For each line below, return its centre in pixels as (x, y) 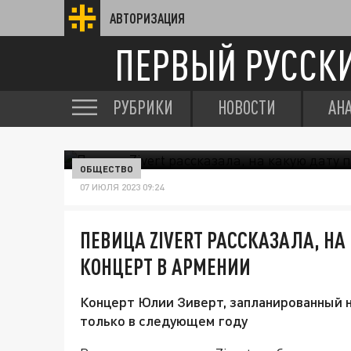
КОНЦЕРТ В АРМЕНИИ (165, 266)
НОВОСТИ (247, 107)
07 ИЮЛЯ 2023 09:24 (122, 187)
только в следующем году (164, 320)
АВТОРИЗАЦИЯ (147, 18)
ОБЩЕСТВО (107, 168)
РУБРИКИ (143, 107)
